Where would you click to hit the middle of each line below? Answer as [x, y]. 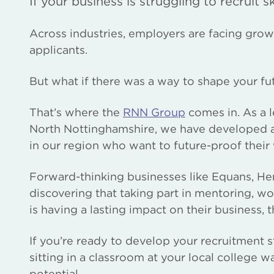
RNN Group [154, 112]
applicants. [58, 50]
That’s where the [76, 112]
